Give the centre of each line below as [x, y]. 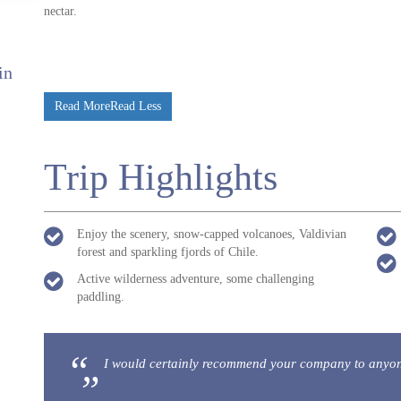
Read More [82, 106]
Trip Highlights [161, 177]
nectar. [60, 11]
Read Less [136, 106]
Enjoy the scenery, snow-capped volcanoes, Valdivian [212, 234]
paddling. [101, 297]
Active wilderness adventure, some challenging [196, 279]
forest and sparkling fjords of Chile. [168, 252]
